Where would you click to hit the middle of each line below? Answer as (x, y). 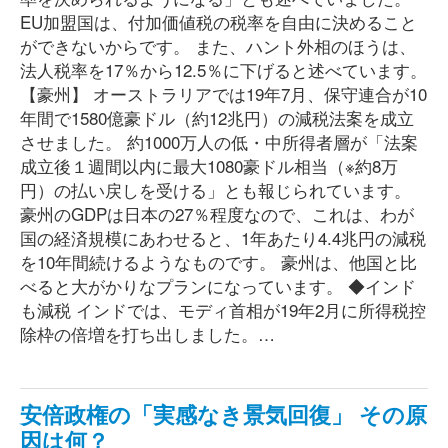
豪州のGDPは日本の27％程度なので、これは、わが (217, 213)
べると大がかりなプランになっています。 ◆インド (218, 285)
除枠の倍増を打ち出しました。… (147, 333)
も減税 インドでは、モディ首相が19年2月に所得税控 (223, 309)
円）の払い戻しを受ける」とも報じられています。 (215, 189)
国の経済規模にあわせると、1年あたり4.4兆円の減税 (223, 237)
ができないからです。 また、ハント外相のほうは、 (218, 45)
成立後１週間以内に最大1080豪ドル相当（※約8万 (209, 165)
